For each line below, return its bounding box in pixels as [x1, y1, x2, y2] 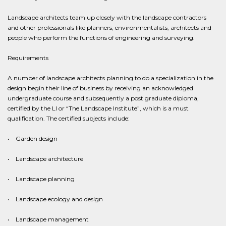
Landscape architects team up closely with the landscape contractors [8, 14, 206, 21]
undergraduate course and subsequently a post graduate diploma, [8, 94, 199, 102]
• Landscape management [8, 215, 89, 223]
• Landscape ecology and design [8, 195, 103, 203]
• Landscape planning [8, 175, 75, 183]
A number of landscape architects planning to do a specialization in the [8, 74, 213, 82]
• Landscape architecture [8, 155, 83, 162]
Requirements [8, 54, 48, 62]
